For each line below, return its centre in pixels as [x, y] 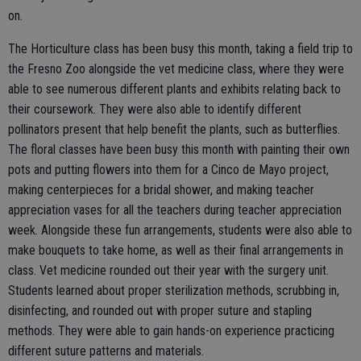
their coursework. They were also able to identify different [155, 109]
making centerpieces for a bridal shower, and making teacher [161, 189]
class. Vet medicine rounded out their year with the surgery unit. [168, 270]
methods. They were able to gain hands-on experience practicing [171, 330]
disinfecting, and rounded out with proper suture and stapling [160, 310]
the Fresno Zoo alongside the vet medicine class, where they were [176, 68]
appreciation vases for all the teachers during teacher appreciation [175, 210]
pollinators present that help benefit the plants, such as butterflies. [174, 129]
